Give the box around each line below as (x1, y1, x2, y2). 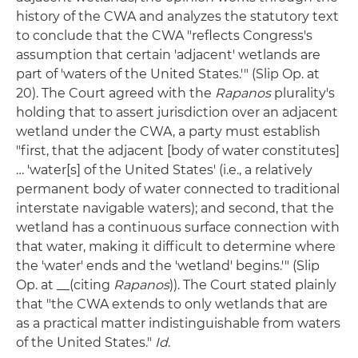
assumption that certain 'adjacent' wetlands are (16, 47, 320, 63)
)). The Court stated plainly (169, 277, 336, 293)
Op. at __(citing (16, 277, 113, 293)
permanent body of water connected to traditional (16, 181, 340, 197)
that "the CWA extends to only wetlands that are (16, 296, 328, 312)
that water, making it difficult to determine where (16, 239, 336, 255)
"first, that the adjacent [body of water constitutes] (16, 143, 340, 159)
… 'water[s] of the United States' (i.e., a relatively (16, 162, 312, 178)
